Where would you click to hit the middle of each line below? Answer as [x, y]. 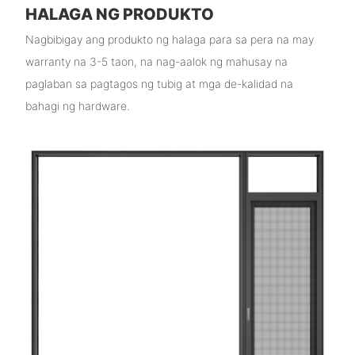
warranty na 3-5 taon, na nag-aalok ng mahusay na [156, 61]
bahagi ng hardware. [77, 105]
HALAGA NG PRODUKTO [119, 15]
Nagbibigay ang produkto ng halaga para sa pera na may [169, 39]
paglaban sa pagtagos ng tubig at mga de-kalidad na [159, 83]
